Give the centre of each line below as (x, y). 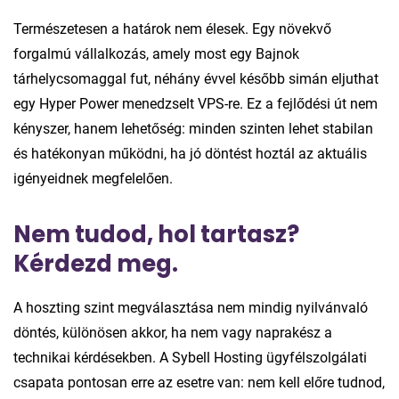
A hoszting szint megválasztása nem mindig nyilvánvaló (191, 307)
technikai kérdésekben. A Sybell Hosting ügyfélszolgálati (190, 357)
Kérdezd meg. (96, 263)
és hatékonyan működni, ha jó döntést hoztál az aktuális (190, 153)
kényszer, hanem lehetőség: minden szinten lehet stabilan (193, 128)
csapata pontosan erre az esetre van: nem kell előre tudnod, (199, 382)
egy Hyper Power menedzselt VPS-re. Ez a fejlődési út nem (195, 103)
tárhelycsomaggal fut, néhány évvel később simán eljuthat (196, 78)
